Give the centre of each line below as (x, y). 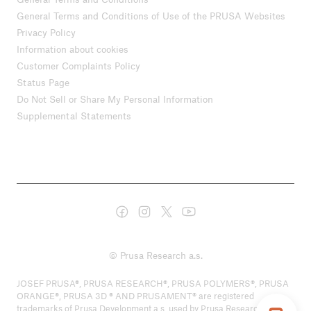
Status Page (43, 83)
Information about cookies (73, 49)
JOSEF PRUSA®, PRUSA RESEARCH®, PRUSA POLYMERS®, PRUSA (153, 283)
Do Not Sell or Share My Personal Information (115, 99)
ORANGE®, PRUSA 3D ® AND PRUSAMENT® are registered (135, 295)
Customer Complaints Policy (78, 66)
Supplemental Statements (74, 116)
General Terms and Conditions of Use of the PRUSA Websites (151, 16)
